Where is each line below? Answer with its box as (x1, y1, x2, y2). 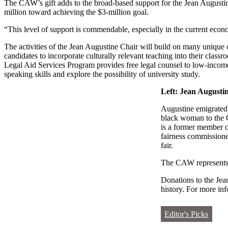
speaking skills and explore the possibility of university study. (4, 70, 200, 79)
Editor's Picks (164, 210, 209, 219)
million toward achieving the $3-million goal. (4, 8, 149, 17)
